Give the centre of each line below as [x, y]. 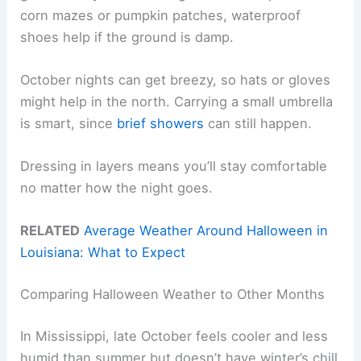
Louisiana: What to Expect [103, 253]
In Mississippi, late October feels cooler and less [174, 336]
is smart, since [69, 123]
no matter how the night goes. [117, 188]
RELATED [50, 231]
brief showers [161, 123]
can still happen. [258, 123]
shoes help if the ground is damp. [127, 37]
